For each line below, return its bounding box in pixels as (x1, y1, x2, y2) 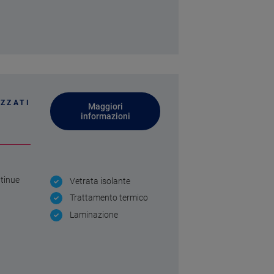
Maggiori (87, 102, 123, 112)
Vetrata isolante (70, 176, 130, 187)
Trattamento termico (70, 193, 148, 203)
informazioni (80, 111, 130, 122)
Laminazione (70, 210, 118, 220)
